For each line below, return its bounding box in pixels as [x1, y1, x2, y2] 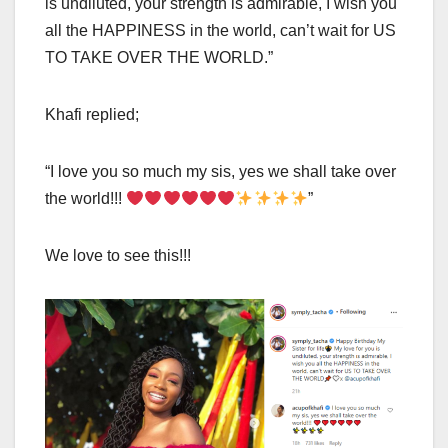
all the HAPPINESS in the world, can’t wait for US [45, 22, 396, 40]
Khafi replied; [45, 106, 139, 124]
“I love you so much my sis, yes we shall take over [45, 163, 396, 181]
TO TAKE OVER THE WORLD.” [45, 49, 273, 67]
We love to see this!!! [45, 247, 191, 265]
